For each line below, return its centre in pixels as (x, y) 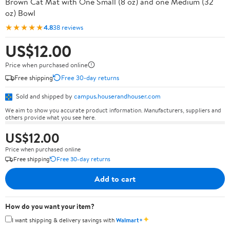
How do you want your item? (50, 206)
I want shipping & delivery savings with (64, 220)
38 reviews (68, 27)
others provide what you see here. (50, 117)
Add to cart (115, 178)
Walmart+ (129, 220)
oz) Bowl (20, 13)
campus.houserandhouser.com (117, 96)
